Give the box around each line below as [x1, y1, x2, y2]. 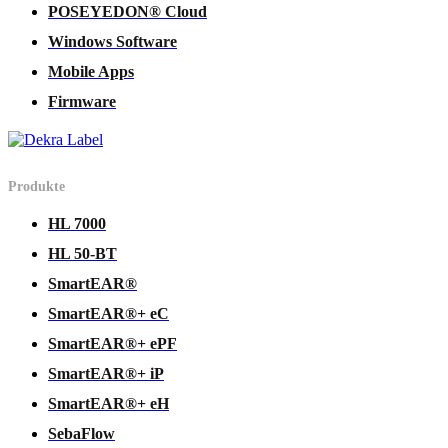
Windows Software [48, 32, 177, 50]
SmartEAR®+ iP [48, 364, 164, 382]
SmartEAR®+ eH [48, 394, 169, 412]
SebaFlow [48, 424, 115, 442]
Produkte [8, 178, 65, 194]
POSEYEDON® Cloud [48, 2, 207, 20]
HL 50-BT [48, 244, 117, 262]
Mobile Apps [48, 62, 134, 80]
